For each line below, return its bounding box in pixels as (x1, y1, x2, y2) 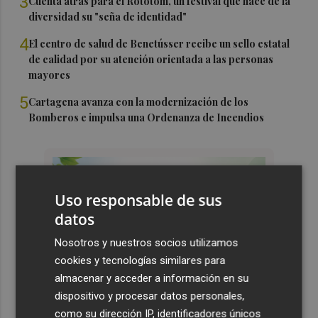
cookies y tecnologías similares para (55, 253, 226, 267)
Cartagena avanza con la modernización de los (28, 94, 249, 109)
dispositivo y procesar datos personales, (55, 289, 245, 302)
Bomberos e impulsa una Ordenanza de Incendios (28, 110, 265, 124)
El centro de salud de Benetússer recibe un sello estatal (28, 36, 290, 50)
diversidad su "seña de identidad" (28, 9, 187, 23)
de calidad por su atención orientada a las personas (28, 52, 274, 66)
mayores (28, 67, 71, 82)
